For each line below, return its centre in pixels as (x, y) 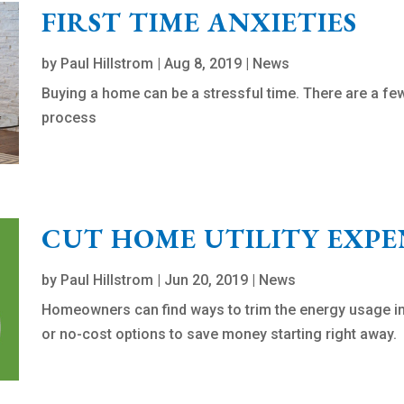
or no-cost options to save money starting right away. (220, 335)
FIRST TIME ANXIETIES (200, 23)
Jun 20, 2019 (207, 280)
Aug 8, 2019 (203, 64)
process (69, 118)
